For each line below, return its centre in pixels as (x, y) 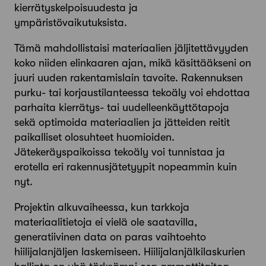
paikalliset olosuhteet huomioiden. (94, 137)
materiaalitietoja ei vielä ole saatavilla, (106, 222)
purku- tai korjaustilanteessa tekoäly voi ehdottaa (132, 93)
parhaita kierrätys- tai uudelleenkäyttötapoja (122, 108)
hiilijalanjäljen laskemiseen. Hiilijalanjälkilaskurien (130, 252)
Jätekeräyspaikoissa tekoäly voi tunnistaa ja (120, 152)
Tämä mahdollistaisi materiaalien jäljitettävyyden (131, 48)
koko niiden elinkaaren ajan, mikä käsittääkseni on (133, 63)
